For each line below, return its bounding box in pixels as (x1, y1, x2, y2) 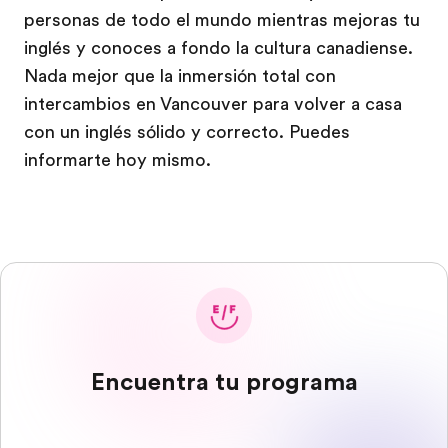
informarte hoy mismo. (24, 150, 211, 170)
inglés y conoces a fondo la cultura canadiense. (24, 38, 413, 58)
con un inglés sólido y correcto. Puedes (24, 122, 350, 142)
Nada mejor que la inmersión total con (24, 66, 336, 86)
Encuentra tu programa (90, 368, 358, 396)
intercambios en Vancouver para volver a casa (24, 94, 402, 114)
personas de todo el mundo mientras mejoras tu (24, 10, 420, 30)
